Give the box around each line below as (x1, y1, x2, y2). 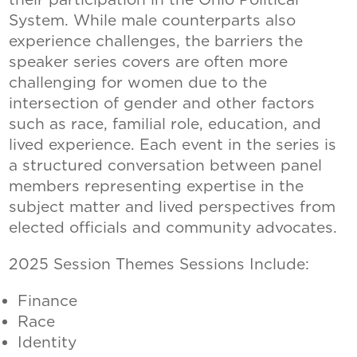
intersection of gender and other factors (9, 94, 316, 113)
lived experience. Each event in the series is (9, 135, 337, 155)
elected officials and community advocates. (9, 218, 338, 237)
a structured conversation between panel (9, 156, 323, 175)
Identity (17, 333, 76, 352)
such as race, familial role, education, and (9, 115, 322, 134)
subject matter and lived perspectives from (9, 198, 336, 217)
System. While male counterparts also (9, 11, 296, 30)
